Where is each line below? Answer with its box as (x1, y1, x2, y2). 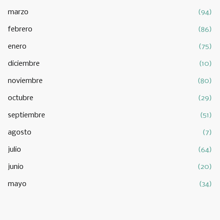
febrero (8, 26, 32, 33)
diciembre (8, 60, 40, 68)
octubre (8, 94, 33, 102)
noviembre (8, 77, 43, 85)
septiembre (8, 111, 45, 119)
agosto (8, 129, 31, 137)
